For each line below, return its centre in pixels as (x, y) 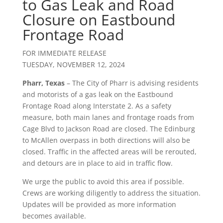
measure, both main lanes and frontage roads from (108, 117)
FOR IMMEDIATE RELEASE (64, 53)
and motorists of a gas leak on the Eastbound (98, 95)
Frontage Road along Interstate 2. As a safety (97, 106)
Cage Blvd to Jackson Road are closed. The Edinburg (109, 129)
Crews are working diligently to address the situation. (111, 193)
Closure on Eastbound (99, 20)
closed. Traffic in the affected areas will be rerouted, (109, 152)
